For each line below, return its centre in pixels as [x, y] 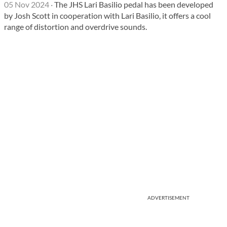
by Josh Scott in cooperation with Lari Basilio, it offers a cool [107, 15]
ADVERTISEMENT [168, 198]
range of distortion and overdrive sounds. [75, 27]
